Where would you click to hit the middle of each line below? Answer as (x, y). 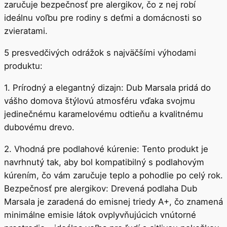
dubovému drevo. (39, 127)
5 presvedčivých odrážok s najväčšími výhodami (100, 53)
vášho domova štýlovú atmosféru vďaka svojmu (100, 101)
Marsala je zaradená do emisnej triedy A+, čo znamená (113, 201)
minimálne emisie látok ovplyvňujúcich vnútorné (100, 215)
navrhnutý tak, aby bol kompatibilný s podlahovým (104, 162)
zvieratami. (26, 31)
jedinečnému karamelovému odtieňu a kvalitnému (104, 114)
